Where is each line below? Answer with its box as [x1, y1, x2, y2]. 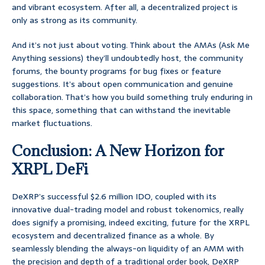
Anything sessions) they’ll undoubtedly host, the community [12, 51, 243, 65]
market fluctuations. [12, 117, 92, 130]
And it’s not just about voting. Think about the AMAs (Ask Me [12, 38, 250, 52]
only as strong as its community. [12, 14, 137, 27]
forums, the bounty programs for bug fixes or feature [12, 64, 221, 78]
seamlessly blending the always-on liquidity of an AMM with [12, 242, 244, 256]
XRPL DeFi [12, 159, 88, 179]
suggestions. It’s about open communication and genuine [12, 77, 233, 91]
